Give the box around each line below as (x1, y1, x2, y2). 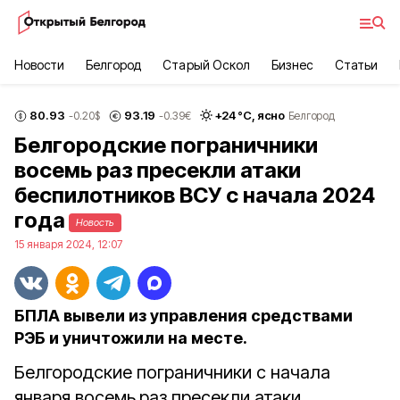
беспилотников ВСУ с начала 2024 (14, 182, 375, 208)
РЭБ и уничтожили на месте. (14, 329, 247, 347)
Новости (14, 57, 65, 72)
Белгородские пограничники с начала (14, 362, 330, 383)
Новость (76, 216, 114, 229)
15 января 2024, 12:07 (14, 237, 122, 251)
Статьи (334, 57, 379, 72)
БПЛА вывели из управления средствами (14, 306, 353, 325)
